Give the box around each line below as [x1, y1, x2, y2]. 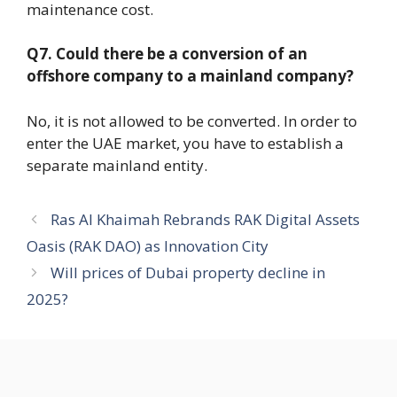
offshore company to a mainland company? [27, 66, 354, 86]
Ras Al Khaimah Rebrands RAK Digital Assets [51, 208, 361, 230]
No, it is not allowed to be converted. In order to [27, 110, 357, 131]
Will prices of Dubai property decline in [51, 261, 326, 283]
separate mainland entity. [27, 154, 207, 175]
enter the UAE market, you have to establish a [27, 132, 344, 153]
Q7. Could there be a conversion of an [27, 43, 307, 64]
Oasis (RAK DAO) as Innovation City [27, 235, 272, 256]
